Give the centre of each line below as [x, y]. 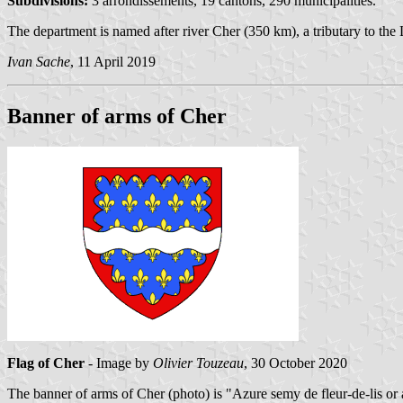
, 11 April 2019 [113, 62]
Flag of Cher [46, 363]
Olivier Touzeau [198, 363]
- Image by [119, 363]
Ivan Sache [39, 62]
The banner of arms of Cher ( [90, 393]
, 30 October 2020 [296, 363]
